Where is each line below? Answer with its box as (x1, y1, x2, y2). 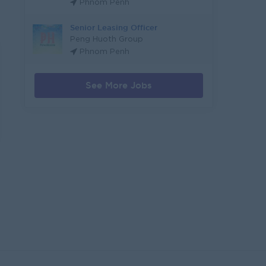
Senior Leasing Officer (70, 23, 157, 31)
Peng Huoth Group (70, 36, 143, 43)
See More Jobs (85, 80, 152, 90)
